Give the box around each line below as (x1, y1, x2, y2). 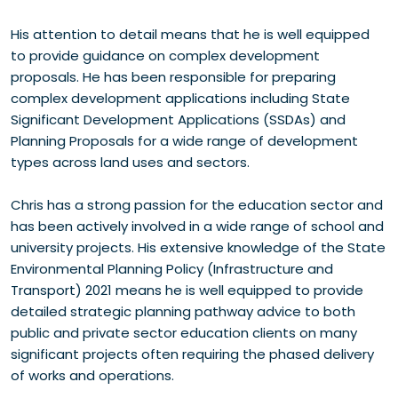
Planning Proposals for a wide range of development (11, 131, 358, 150)
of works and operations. (11, 366, 174, 385)
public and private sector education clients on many (11, 323, 357, 342)
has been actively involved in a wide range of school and (11, 217, 384, 235)
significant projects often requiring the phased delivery (11, 345, 374, 363)
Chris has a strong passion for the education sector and (11, 195, 383, 214)
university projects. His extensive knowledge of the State (11, 238, 386, 257)
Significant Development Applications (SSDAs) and (11, 110, 346, 129)
